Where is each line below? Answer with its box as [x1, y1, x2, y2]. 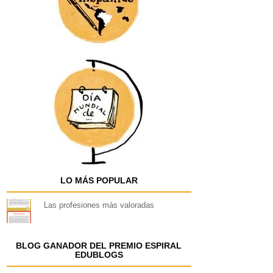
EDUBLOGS [74, 250, 123, 260]
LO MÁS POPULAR [60, 175, 138, 185]
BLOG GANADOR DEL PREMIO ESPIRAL [16, 241, 182, 250]
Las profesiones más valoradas [43, 200, 154, 210]
